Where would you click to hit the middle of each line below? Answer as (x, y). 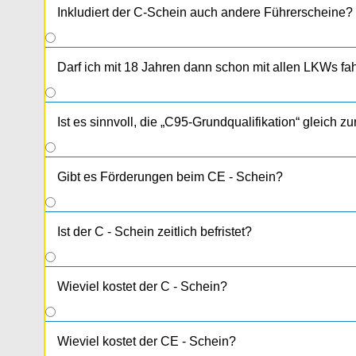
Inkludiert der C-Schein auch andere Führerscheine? (205, 13)
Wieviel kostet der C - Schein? (142, 287)
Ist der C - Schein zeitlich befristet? (155, 232)
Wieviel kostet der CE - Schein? (147, 342)
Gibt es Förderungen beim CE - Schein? (170, 177)
